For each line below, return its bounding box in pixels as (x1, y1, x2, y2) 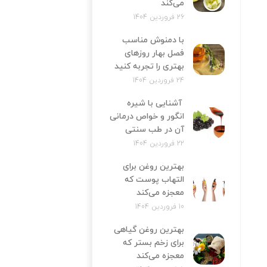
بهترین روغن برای (122, 160, 184, 172)
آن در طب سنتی (125, 123, 184, 135)
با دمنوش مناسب (122, 34, 184, 46)
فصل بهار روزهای (124, 47, 184, 59)
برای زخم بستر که (122, 237, 184, 249)
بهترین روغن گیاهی (113, 223, 184, 235)
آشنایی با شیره (126, 97, 184, 109)
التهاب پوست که (124, 173, 184, 185)
